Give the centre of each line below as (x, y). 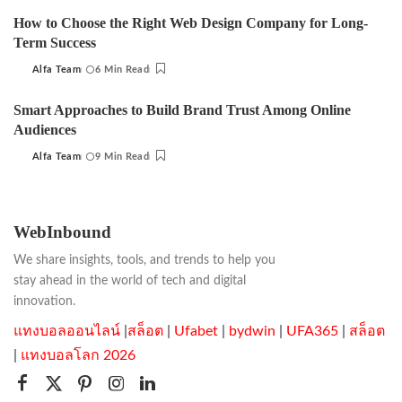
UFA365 (312, 332)
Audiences (45, 130)
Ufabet (196, 332)
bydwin (252, 332)
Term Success (55, 43)
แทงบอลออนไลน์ (67, 332)
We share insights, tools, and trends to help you (144, 261)
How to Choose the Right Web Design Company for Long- (191, 23)
